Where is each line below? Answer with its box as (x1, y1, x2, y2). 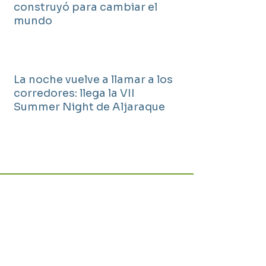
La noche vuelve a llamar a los (14, 73, 173, 86)
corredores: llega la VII (14, 87, 135, 100)
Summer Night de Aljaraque (14, 100, 165, 113)
